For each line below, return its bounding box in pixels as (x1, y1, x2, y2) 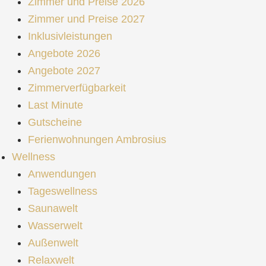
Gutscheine (28, 116, 82, 128)
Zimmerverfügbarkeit (28, 81, 126, 94)
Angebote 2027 (28, 64, 100, 77)
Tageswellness (28, 185, 97, 197)
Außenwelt (28, 236, 78, 249)
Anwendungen (28, 167, 96, 180)
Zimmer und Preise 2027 (28, 12, 145, 25)
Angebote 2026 (28, 47, 100, 59)
